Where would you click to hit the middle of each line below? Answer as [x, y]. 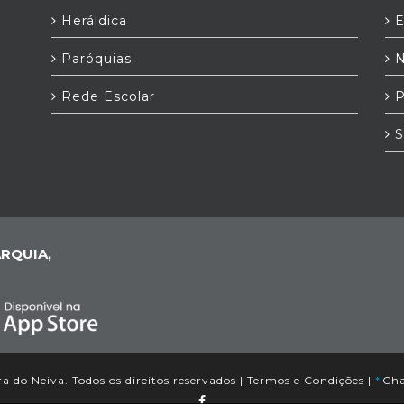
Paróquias [94, 59]
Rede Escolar [106, 96]
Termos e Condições [306, 381]
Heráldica [92, 21]
